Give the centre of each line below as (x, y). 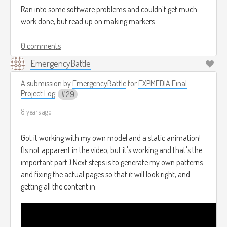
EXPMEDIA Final (163, 83)
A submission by (47, 83)
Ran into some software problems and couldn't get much (109, 9)
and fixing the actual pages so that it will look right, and (105, 175)
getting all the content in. (59, 187)
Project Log (38, 93)
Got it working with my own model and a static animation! (111, 138)
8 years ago (36, 112)
